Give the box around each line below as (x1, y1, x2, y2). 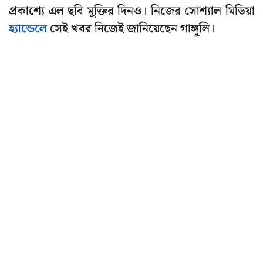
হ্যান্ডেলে (9, 19, 47, 39)
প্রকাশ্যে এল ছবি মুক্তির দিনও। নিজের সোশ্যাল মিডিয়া (9, 2, 254, 21)
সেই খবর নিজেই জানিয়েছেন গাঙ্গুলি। (47, 19, 215, 39)
